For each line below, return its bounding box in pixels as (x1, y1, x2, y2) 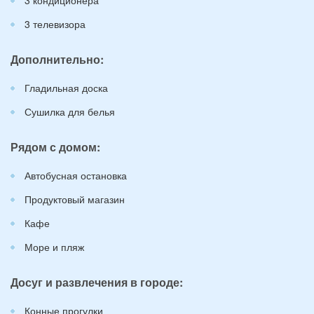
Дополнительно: (11, 51, 104, 67)
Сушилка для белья (25, 104, 115, 118)
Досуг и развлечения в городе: (11, 274, 183, 290)
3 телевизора (25, 17, 86, 31)
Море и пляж (25, 240, 84, 254)
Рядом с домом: (11, 139, 100, 155)
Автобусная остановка (25, 168, 127, 182)
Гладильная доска (25, 81, 108, 95)
